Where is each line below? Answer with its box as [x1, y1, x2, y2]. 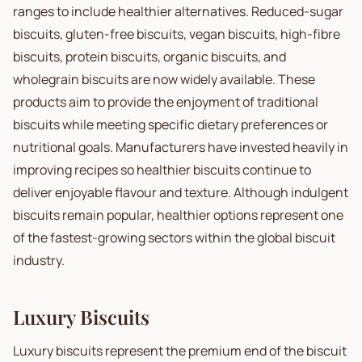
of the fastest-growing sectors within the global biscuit [13, 229, 335, 246]
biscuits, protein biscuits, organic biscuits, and [13, 48, 286, 65]
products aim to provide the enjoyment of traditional [13, 93, 318, 111]
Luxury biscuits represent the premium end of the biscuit [13, 342, 347, 360]
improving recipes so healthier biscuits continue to [13, 161, 311, 179]
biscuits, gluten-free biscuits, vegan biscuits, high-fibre [13, 25, 340, 43]
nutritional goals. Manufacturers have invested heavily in [13, 138, 348, 156]
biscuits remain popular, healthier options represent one [13, 206, 343, 224]
